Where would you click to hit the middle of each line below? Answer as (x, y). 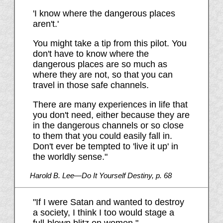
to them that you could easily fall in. (102, 136)
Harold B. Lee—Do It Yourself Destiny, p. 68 (101, 176)
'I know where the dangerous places (104, 14)
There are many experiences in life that (110, 105)
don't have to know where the (91, 54)
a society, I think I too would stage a (103, 213)
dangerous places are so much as (100, 64)
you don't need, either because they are (111, 115)
